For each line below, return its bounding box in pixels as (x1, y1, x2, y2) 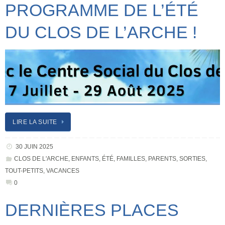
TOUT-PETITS (5, 167, 43, 174)
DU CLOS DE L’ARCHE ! (5, 23, 197, 42)
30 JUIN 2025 (15, 143, 53, 150)
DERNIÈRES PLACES (5, 200, 179, 219)
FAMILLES (116, 155, 145, 162)
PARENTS (148, 155, 176, 162)
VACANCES (46, 167, 79, 174)
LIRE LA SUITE (13, 118, 57, 126)
